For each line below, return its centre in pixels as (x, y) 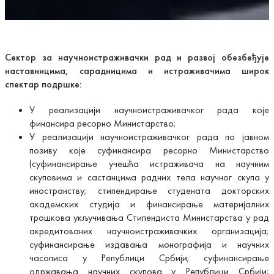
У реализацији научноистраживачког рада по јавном (149, 136)
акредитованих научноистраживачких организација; (149, 231)
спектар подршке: (43, 84)
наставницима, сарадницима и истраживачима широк (137, 70)
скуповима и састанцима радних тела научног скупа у (149, 177)
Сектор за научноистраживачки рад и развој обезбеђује (137, 57)
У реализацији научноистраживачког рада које (149, 109)
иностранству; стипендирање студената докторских (149, 190)
